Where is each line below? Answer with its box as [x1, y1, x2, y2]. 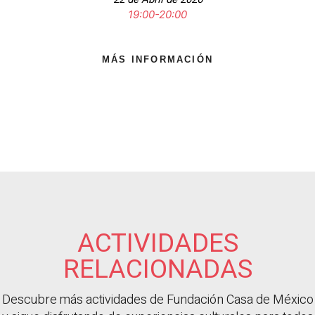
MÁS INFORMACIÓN [102, 53, 213, 65]
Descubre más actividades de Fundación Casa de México [1, 290, 314, 309]
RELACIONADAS [63, 250, 252, 289]
